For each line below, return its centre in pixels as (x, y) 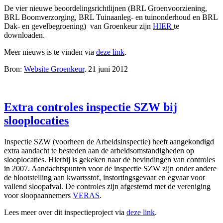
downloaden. (24, 35)
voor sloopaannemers (38, 195)
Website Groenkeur (54, 69)
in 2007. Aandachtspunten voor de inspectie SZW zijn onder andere (110, 168)
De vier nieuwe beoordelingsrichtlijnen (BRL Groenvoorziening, (106, 8)
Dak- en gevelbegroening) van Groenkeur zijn (78, 26)
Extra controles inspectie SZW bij (91, 107)
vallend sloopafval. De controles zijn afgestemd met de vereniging (107, 186)
